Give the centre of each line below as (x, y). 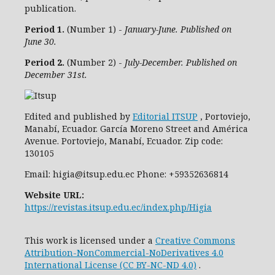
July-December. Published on (181, 62)
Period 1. (45, 29)
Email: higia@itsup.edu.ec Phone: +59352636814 (126, 174)
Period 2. (45, 62)
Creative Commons (195, 240)
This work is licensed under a (90, 240)
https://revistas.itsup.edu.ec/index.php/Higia (118, 207)
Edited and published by (79, 116)
